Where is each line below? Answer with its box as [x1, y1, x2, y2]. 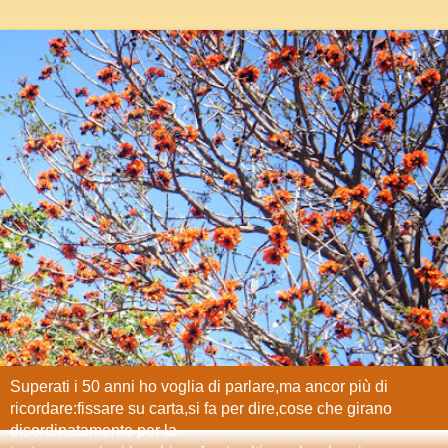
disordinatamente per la [10, 422, 177, 439]
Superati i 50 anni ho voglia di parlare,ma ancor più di [10, 378, 388, 395]
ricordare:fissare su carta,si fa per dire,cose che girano [10, 400, 392, 417]
